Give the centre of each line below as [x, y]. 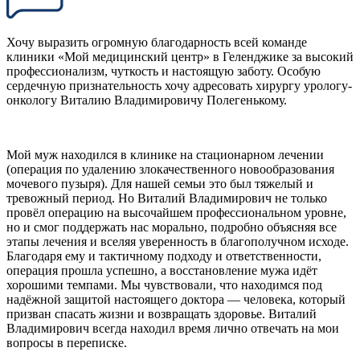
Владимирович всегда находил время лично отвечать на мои [173, 328]
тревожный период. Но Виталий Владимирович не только [167, 198]
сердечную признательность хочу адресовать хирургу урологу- [179, 85]
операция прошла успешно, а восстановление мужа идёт [162, 270]
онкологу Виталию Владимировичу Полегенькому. [147, 100]
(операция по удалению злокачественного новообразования [170, 169]
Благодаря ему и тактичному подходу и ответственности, [164, 256]
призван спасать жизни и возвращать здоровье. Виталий [162, 313]
